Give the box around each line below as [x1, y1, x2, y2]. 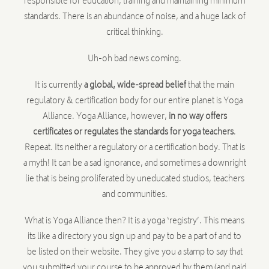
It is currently [35, 78, 84, 93]
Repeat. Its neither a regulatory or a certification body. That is [24, 141, 245, 156]
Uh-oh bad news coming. [88, 52, 181, 67]
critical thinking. [106, 26, 163, 41]
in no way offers [168, 109, 227, 124]
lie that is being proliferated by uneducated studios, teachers [25, 172, 244, 187]
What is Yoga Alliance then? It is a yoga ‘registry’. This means [25, 214, 244, 229]
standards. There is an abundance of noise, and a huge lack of [23, 10, 246, 25]
